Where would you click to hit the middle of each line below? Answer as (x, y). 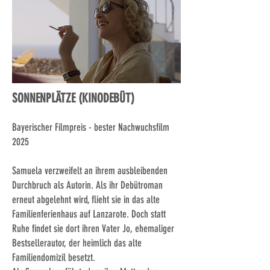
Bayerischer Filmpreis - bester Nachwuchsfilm (91, 127)
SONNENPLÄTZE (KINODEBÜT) (73, 98)
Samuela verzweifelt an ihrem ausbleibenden (90, 171)
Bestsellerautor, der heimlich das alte (77, 243)
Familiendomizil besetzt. (54, 257)
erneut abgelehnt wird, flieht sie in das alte (86, 199)
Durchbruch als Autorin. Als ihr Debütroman (87, 185)
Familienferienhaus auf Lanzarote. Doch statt (89, 214)
